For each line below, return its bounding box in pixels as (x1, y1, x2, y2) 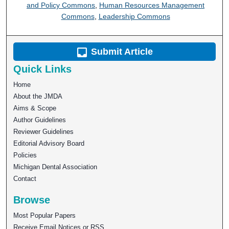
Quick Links (13, 63, 72, 75)
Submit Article (88, 47, 153, 57)
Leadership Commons (98, 12, 170, 21)
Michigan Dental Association (13, 163, 98, 171)
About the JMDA (13, 93, 63, 101)
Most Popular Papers (13, 212, 76, 220)
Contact (13, 175, 37, 183)
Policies (13, 151, 37, 159)
